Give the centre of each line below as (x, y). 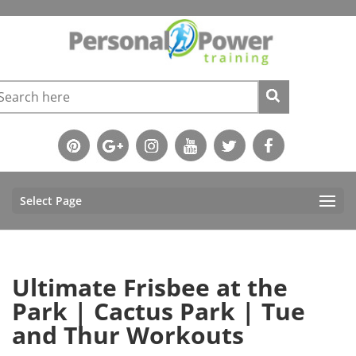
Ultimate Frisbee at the (150, 287)
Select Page (51, 200)
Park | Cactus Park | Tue (159, 311)
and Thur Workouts (128, 335)
